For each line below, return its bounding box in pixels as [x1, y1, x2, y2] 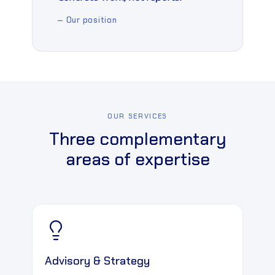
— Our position [57, 14, 117, 25]
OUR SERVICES [107, 111, 168, 120]
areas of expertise [65, 147, 210, 171]
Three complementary [48, 127, 227, 150]
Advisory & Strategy [45, 254, 150, 269]
